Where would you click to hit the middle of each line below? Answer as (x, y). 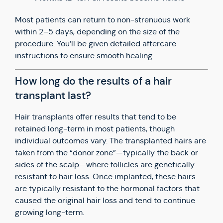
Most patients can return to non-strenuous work (103, 20)
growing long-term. (50, 212)
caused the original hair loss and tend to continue (105, 200)
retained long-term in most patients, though (95, 129)
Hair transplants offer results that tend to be (96, 117)
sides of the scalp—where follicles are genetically (105, 165)
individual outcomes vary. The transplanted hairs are (111, 141)
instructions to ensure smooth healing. (84, 56)
